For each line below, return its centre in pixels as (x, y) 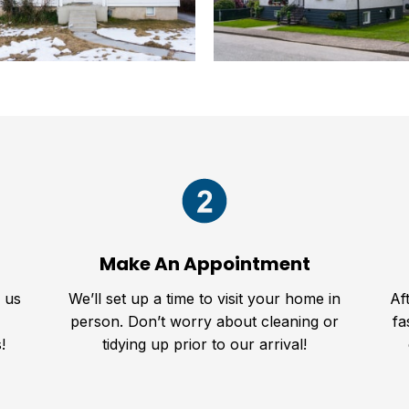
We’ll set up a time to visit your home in (204, 298)
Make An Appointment (204, 263)
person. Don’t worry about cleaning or (204, 321)
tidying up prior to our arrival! (204, 344)
